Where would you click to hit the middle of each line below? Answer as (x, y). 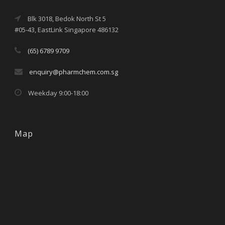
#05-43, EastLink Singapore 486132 (67, 29)
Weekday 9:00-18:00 (58, 93)
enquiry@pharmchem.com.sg (74, 72)
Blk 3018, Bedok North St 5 (66, 18)
